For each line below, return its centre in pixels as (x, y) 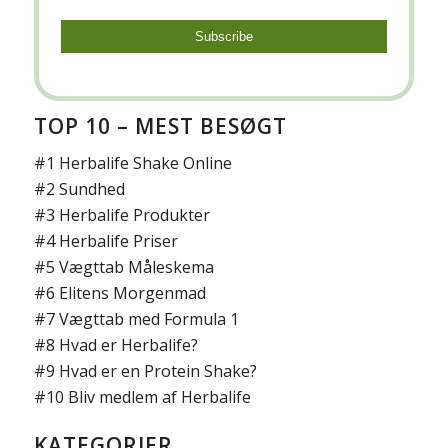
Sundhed (91, 188)
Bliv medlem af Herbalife (159, 396)
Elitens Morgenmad (132, 292)
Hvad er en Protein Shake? (157, 370)
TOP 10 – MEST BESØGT (160, 125)
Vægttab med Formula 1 (148, 318)
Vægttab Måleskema (136, 266)
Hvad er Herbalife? (128, 344)
